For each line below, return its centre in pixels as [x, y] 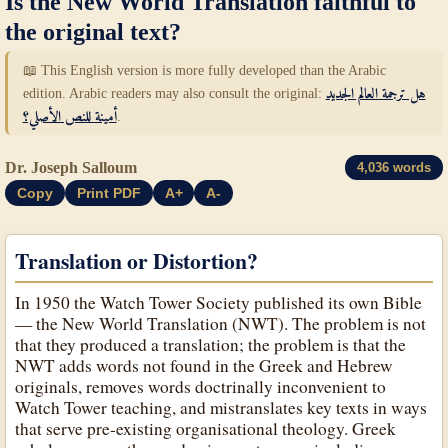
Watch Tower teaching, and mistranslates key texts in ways [221, 407]
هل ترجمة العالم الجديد [375, 92]
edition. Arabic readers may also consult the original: [174, 92]
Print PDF [108, 192]
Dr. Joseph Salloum [71, 167]
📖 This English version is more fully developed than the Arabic [204, 69]
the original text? [93, 31]
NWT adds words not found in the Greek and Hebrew [204, 365]
